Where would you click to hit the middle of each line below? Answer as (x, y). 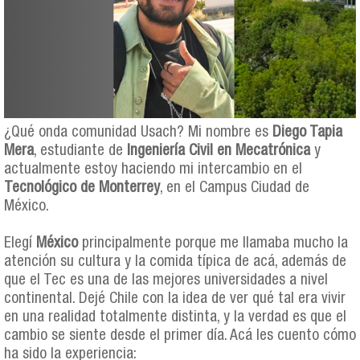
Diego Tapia (307, 133)
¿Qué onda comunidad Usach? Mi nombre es (138, 133)
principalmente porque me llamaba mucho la (213, 243)
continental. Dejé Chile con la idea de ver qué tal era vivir (175, 299)
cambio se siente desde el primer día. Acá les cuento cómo (180, 336)
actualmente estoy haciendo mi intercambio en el (153, 170)
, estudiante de (80, 151)
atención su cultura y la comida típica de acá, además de (175, 262)
